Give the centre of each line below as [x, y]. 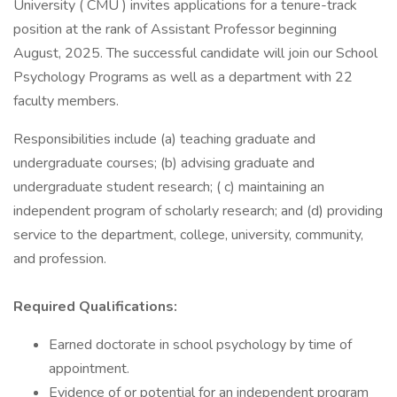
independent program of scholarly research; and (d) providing [198, 211]
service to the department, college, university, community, [188, 235]
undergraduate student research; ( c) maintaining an [169, 187]
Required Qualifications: [95, 307]
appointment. [89, 369]
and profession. [60, 259]
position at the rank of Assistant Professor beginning [175, 29]
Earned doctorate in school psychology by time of [200, 345]
